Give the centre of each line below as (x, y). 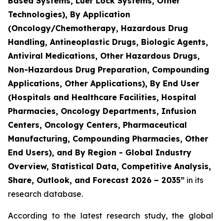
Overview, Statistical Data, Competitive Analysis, (110, 166)
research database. (45, 194)
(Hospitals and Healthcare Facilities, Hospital (102, 97)
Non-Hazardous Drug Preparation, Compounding (109, 70)
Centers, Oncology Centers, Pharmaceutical (97, 125)
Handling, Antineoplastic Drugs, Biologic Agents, (108, 42)
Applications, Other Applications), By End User (104, 83)
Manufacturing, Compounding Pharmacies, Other (108, 139)
